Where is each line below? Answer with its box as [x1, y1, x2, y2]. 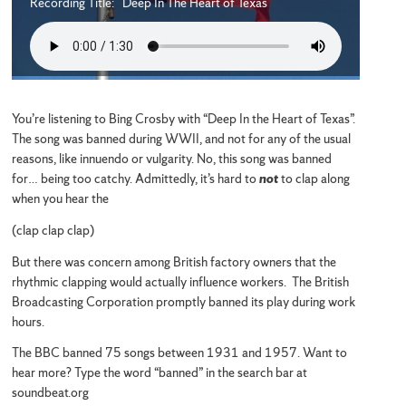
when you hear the [11, 189, 109, 207]
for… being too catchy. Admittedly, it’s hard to [11, 169, 259, 187]
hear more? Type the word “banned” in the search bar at [11, 364, 307, 382]
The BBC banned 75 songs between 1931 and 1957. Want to [11, 344, 347, 362]
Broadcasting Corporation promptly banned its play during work [11, 293, 355, 310]
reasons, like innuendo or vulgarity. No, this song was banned [11, 150, 332, 167]
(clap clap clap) [11, 221, 94, 238]
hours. [11, 313, 44, 330]
